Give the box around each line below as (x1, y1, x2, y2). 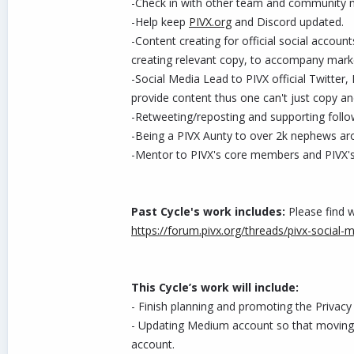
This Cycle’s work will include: (131, 280, 299, 296)
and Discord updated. (232, 14, 344, 30)
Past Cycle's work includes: (131, 204, 288, 220)
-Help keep (131, 14, 189, 30)
